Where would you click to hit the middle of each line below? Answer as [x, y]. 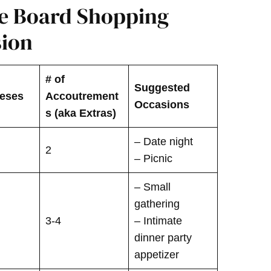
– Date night [164, 142]
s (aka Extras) [81, 113]
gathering [158, 204]
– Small [152, 187]
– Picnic [153, 159]
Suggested [162, 88]
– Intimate [158, 221]
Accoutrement [82, 96]
